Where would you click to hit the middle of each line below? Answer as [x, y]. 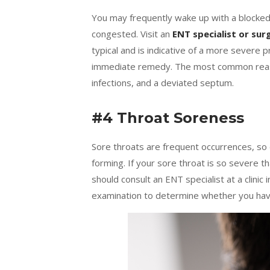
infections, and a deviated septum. [163, 83]
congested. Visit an [132, 34]
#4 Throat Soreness [168, 118]
